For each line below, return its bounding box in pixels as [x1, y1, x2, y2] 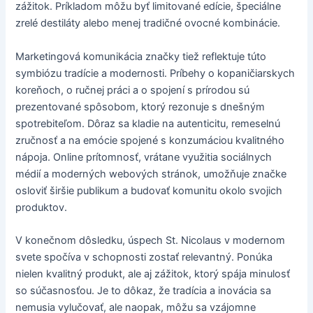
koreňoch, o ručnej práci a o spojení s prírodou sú [15, 83, 250, 96]
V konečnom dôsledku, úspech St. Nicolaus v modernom [15, 234, 286, 247]
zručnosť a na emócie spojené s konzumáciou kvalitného [15, 133, 285, 147]
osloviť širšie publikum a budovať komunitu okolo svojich [15, 184, 283, 197]
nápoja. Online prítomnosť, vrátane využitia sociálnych [15, 150, 272, 163]
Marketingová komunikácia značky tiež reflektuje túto [15, 50, 267, 63]
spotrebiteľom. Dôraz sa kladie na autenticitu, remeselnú [15, 117, 281, 130]
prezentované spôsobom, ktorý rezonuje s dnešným [15, 100, 265, 113]
